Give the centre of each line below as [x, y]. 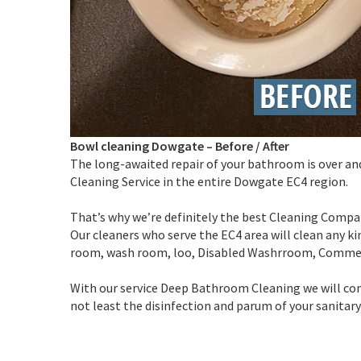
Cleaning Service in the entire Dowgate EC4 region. [209, 181]
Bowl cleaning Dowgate [138, 145]
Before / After [252, 145]
